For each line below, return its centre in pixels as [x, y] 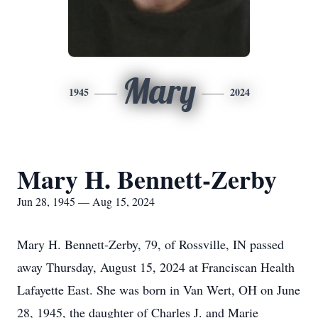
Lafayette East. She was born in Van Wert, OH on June [159, 290]
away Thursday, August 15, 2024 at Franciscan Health [156, 267]
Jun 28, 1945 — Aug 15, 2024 [86, 201]
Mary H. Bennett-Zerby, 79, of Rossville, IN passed [150, 244]
